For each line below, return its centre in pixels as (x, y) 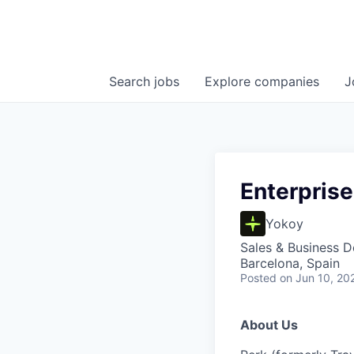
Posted (258, 278)
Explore (230, 82)
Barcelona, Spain (290, 264)
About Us (269, 325)
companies (287, 82)
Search (132, 82)
